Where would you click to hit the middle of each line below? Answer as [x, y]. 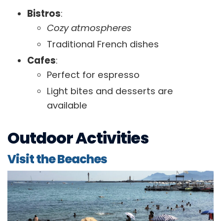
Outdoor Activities [78, 138]
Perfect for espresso [93, 75]
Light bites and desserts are [110, 91]
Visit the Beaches [57, 159]
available [67, 106]
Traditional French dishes [103, 44]
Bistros [44, 14]
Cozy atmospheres [89, 28]
